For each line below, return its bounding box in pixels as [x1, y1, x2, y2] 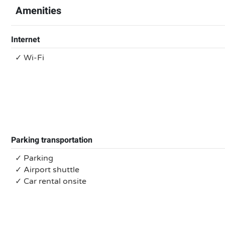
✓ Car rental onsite [15, 176, 86, 186]
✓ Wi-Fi [15, 53, 44, 63]
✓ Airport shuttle [15, 165, 79, 175]
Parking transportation [11, 134, 92, 146]
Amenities [16, 4, 61, 18]
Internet [11, 34, 40, 46]
